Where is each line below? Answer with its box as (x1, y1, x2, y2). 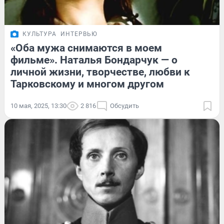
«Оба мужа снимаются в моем (10, 41, 162, 54)
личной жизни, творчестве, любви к (10, 65, 190, 78)
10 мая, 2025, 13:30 (10, 101, 66, 109)
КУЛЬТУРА (22, 30, 56, 37)
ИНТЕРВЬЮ (60, 30, 97, 37)
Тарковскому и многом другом (10, 77, 164, 90)
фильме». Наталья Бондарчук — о (10, 53, 177, 66)
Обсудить (110, 101, 139, 109)
